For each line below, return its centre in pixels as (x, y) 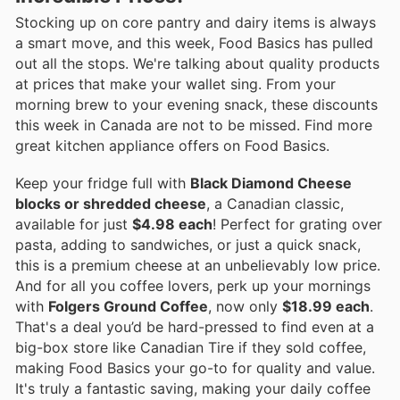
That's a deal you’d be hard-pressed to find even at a (195, 326)
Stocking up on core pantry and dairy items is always (196, 22)
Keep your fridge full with (103, 183)
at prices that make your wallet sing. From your (175, 83)
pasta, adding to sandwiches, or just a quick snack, (188, 244)
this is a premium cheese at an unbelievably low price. (198, 265)
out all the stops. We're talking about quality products (197, 63)
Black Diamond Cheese (271, 183)
